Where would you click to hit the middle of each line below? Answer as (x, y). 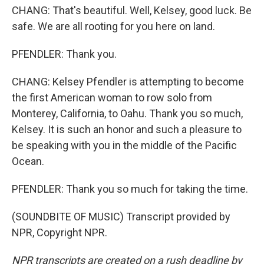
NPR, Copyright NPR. (60, 232)
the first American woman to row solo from (112, 98)
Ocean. (28, 161)
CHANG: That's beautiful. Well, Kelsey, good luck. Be (132, 10)
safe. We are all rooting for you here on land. (113, 26)
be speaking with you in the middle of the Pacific (124, 145)
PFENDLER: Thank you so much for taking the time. (130, 189)
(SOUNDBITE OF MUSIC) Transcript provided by (121, 217)
